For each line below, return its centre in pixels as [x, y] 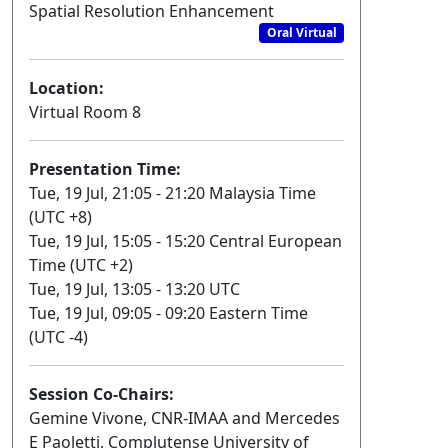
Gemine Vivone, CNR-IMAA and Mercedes [184, 418]
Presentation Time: [105, 169]
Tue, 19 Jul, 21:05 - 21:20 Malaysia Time [172, 193]
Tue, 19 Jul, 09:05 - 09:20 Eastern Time [168, 313]
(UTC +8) [60, 217]
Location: [66, 88]
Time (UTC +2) [81, 265]
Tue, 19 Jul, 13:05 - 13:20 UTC [134, 289]
